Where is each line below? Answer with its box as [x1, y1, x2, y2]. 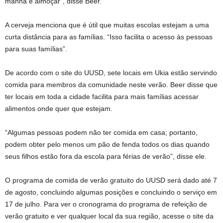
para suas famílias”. [5, 45, 67, 53]
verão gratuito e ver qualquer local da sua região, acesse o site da [5, 212, 214, 220]
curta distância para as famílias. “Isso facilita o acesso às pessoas [5, 33, 213, 41]
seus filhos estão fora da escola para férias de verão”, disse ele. [5, 152, 207, 160]
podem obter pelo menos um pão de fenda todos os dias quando [5, 140, 210, 148]
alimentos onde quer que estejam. [5, 105, 112, 112]
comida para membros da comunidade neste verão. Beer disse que [5, 81, 218, 89]
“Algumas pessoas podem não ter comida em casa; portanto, [5, 128, 198, 136]
